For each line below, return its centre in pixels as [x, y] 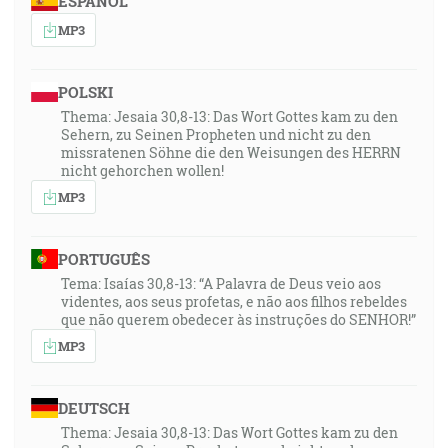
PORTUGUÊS [103, 259]
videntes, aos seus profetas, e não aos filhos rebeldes [234, 301]
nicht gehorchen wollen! [142, 170]
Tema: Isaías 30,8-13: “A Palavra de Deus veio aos [221, 283]
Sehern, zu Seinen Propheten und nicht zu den [216, 134]
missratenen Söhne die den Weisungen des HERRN [231, 152]
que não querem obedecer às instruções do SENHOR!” [238, 319]
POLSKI [85, 92]
